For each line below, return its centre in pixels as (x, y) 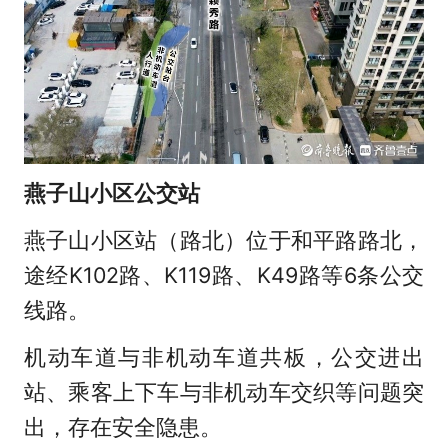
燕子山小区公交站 (111, 192)
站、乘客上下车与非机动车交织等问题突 (224, 391)
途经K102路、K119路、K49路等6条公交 (224, 274)
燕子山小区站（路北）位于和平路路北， (224, 239)
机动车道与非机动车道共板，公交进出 (224, 356)
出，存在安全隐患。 (122, 426)
